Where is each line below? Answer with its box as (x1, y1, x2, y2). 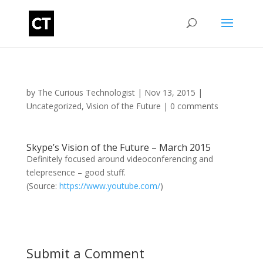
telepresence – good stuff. (26, 167, 126, 178)
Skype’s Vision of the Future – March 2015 (26, 141, 211, 154)
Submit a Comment (26, 244, 144, 262)
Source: (28, 180, 57, 191)
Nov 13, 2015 (144, 87, 195, 98)
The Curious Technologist (37, 87, 135, 98)
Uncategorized (26, 100, 82, 112)
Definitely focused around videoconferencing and (26, 153, 213, 164)
